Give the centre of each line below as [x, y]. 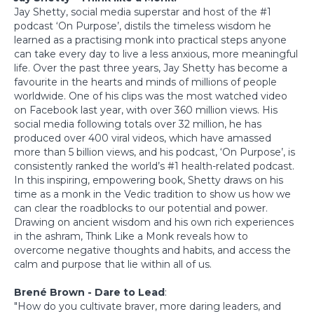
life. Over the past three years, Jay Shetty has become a [151, 68]
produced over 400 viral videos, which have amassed [143, 138]
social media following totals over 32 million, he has [138, 124]
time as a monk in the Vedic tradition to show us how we [152, 194]
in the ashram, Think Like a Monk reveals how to [131, 236]
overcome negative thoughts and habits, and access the [152, 250]
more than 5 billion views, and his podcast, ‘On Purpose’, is [155, 152]
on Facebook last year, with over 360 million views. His [146, 110]
